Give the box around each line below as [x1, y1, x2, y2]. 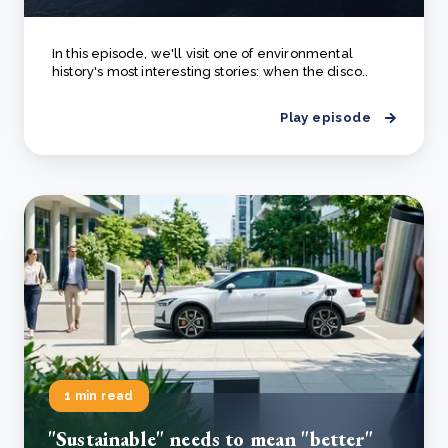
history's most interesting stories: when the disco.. [52, 64, 369, 79]
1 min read [64, 389, 134, 403]
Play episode [280, 110, 371, 125]
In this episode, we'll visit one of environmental [52, 46, 353, 61]
